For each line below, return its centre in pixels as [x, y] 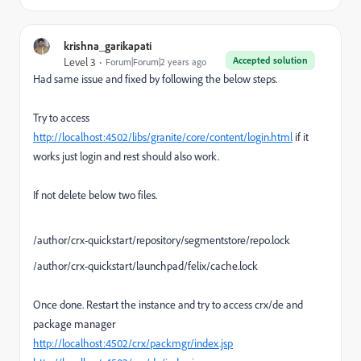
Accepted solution [270, 60]
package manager [74, 324]
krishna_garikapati [108, 45]
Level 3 [80, 62]
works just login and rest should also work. [126, 156]
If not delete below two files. [95, 195]
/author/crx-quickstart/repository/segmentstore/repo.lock [162, 240]
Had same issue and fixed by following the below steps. [155, 79]
